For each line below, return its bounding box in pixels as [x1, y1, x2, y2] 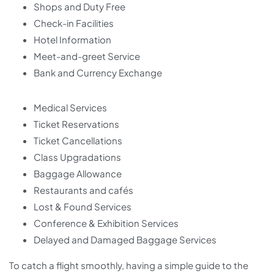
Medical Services [34, 102, 107, 114]
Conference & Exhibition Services [34, 217, 179, 229]
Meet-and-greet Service [34, 50, 140, 62]
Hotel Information [34, 34, 111, 46]
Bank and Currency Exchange [34, 67, 162, 79]
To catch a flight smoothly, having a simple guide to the [9, 259, 248, 272]
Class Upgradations [34, 151, 121, 163]
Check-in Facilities [34, 17, 114, 29]
